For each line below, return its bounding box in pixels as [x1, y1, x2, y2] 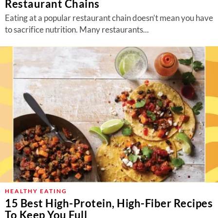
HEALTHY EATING [5, 187, 67, 195]
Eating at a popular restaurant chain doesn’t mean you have [5, 13, 213, 23]
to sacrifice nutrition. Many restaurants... [5, 24, 149, 35]
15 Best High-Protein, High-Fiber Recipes [5, 197, 213, 210]
